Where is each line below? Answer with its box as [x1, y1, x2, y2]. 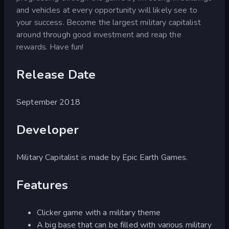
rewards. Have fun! [16, 41, 84, 53]
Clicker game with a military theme [37, 207, 161, 218]
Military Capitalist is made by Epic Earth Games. [16, 151, 188, 163]
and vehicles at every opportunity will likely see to [16, 4, 197, 16]
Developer [16, 121, 79, 138]
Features [16, 176, 68, 193]
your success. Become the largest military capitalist [16, 16, 201, 28]
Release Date [16, 66, 96, 83]
